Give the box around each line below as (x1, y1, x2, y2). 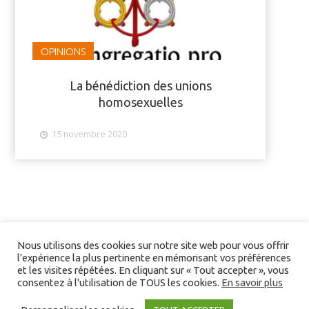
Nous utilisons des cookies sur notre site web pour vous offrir (17, 239, 289, 251)
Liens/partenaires (22, 289, 107, 301)
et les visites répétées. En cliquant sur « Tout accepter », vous (17, 264, 289, 276)
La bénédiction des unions (69, 78, 212, 92)
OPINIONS (41, 45, 86, 57)
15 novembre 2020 (52, 128, 128, 139)
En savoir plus (221, 277, 283, 288)
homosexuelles (98, 94, 183, 109)
